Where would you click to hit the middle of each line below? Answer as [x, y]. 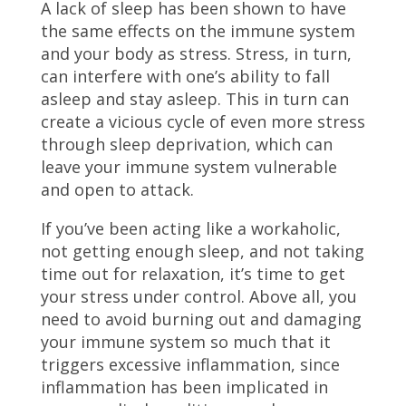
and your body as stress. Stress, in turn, [196, 53]
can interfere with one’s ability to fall [185, 76]
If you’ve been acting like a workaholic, [190, 228]
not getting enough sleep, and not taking [202, 251]
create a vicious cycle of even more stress [203, 121]
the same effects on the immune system [198, 31]
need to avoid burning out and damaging [201, 319]
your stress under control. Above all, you [198, 296]
